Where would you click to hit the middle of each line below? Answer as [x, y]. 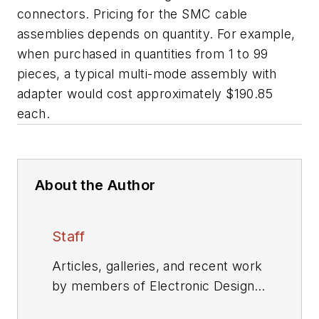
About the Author [95, 185]
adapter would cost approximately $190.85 [145, 94]
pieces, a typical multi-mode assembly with [147, 74]
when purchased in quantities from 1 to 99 [143, 54]
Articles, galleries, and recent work [157, 266]
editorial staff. [92, 306]
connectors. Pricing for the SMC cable [132, 14]
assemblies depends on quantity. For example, [156, 34]
